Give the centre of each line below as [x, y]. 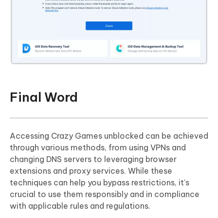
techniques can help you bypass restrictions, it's [100, 182]
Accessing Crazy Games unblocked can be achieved [109, 136]
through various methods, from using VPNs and [98, 147]
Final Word [44, 97]
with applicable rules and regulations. [80, 206]
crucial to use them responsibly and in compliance [105, 194]
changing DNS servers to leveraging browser [93, 159]
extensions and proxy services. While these [91, 171]
